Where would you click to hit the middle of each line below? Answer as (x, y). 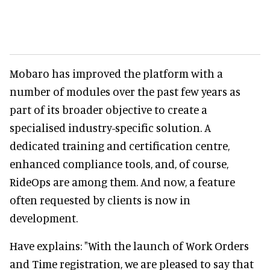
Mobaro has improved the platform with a (116, 73)
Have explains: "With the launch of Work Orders (129, 245)
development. (44, 218)
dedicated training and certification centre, (120, 145)
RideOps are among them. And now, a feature (122, 181)
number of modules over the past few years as (125, 91)
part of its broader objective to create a (108, 109)
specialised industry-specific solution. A (110, 127)
